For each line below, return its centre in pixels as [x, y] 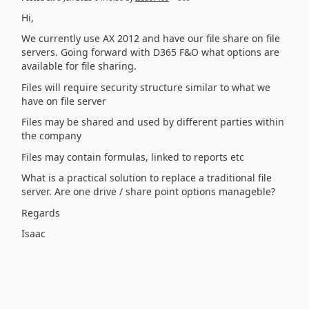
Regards [41, 212]
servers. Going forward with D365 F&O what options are [150, 52]
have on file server [64, 101]
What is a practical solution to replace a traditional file [147, 178]
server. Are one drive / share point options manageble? [148, 191]
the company [51, 136]
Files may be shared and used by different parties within [153, 122]
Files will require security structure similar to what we [146, 87]
